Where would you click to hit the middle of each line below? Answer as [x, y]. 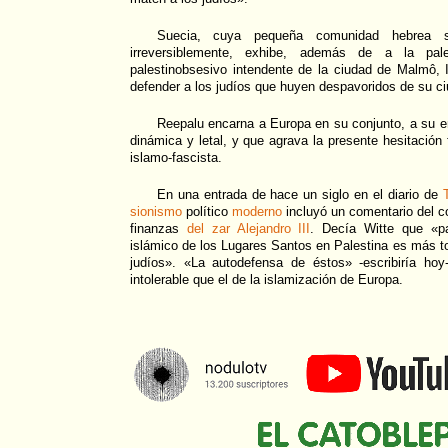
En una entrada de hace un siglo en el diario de [300, 195]
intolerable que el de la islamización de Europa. [266, 280]
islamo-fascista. [176, 158]
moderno [257, 212]
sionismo [156, 212]
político [207, 212]
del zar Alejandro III [248, 229]
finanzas [158, 229]
